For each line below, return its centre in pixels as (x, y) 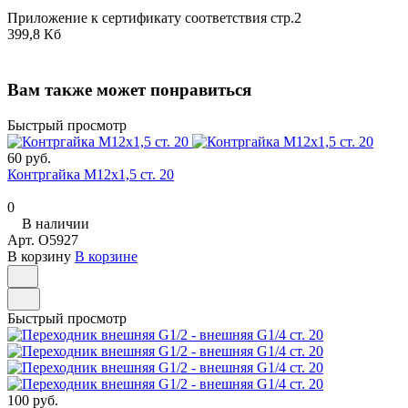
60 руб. (29, 158)
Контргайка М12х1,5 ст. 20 (91, 174)
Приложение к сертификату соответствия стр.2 (154, 18)
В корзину (39, 256)
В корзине (106, 256)
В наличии (56, 223)
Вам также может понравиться (129, 89)
